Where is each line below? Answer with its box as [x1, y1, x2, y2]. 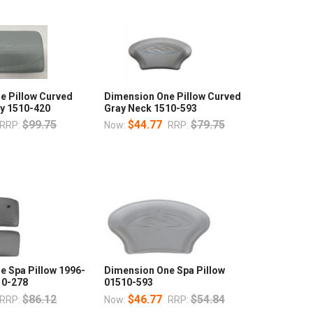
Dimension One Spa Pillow [103, 265, 225, 277]
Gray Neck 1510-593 [103, 102, 197, 114]
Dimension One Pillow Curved [103, 90, 241, 102]
